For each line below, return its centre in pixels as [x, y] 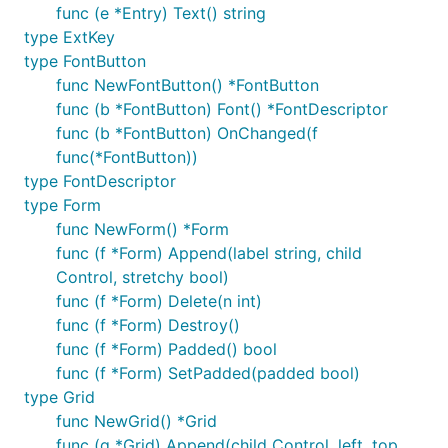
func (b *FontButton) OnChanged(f [187, 133]
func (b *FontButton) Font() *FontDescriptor [222, 109]
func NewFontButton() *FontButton [187, 85]
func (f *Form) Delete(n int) [159, 301]
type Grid [59, 397]
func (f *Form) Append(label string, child [209, 253]
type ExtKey [69, 37]
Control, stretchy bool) [142, 277]
